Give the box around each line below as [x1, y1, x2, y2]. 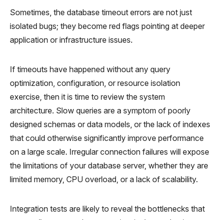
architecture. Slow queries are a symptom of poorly [10, 105, 191, 115]
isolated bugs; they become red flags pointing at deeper [10, 21, 205, 31]
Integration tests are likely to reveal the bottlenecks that [10, 203, 205, 214]
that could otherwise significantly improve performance [10, 133, 204, 143]
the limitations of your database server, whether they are [10, 160, 208, 170]
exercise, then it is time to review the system [10, 91, 165, 102]
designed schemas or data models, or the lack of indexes [10, 119, 210, 129]
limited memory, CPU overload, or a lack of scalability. [10, 174, 198, 184]
